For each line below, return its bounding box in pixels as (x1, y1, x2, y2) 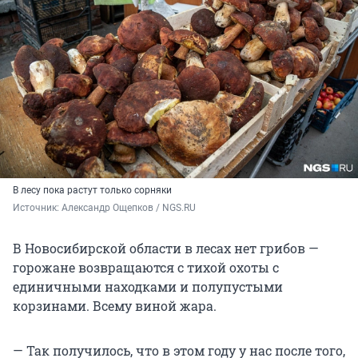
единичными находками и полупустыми (13, 278, 283, 296)
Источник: (13, 202, 62, 214)
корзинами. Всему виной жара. (13, 297, 217, 315)
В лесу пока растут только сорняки (13, 185, 172, 197)
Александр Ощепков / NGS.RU (62, 202, 196, 214)
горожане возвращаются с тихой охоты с (13, 259, 279, 276)
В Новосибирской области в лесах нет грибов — (13, 240, 319, 257)
